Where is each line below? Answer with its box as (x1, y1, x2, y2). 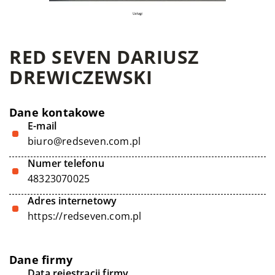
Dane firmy (9, 252, 72, 267)
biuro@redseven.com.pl (28, 134, 141, 148)
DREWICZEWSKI (9, 64, 152, 90)
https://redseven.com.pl (28, 209, 142, 223)
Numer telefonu (28, 157, 104, 170)
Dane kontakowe (9, 105, 105, 120)
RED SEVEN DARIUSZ (9, 44, 199, 69)
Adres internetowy (28, 194, 117, 207)
